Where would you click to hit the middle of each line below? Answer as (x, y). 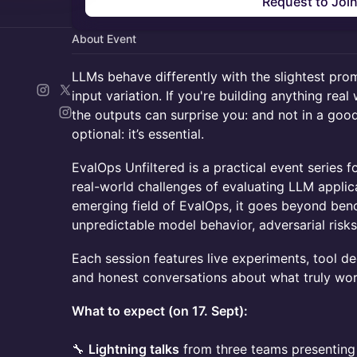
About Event (104, 39)
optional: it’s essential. (138, 134)
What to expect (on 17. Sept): (160, 311)
